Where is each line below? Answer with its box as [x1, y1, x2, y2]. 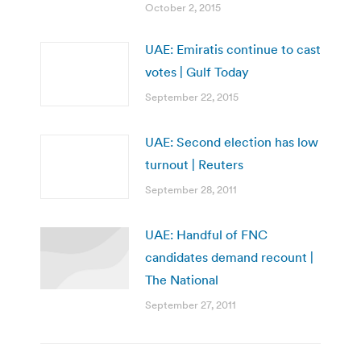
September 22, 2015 [145, 89, 239, 104]
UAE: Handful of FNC [145, 226, 268, 243]
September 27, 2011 [145, 297, 236, 312]
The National [145, 271, 218, 288]
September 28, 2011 [145, 182, 237, 197]
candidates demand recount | [145, 248, 313, 265]
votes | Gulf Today [145, 63, 249, 80]
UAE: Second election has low [145, 133, 318, 150]
